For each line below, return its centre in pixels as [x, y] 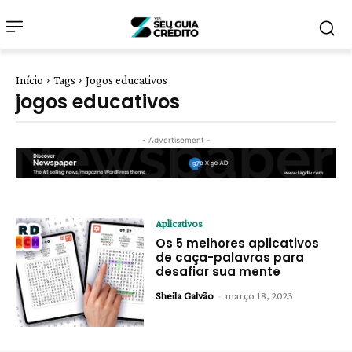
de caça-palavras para [230, 257]
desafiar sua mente [218, 271]
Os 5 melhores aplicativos [238, 243]
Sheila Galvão [185, 295]
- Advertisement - [176, 140]
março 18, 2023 [260, 295]
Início [29, 80]
